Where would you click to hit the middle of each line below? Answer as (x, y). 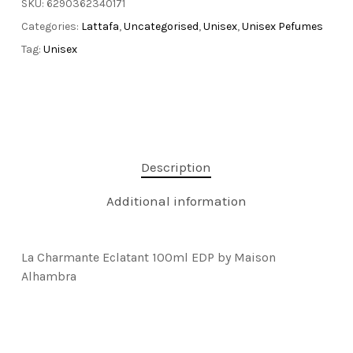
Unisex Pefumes (282, 27)
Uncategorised (161, 27)
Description (176, 167)
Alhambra (48, 277)
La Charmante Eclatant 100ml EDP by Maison (148, 258)
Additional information (176, 201)
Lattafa (100, 27)
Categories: (51, 27)
